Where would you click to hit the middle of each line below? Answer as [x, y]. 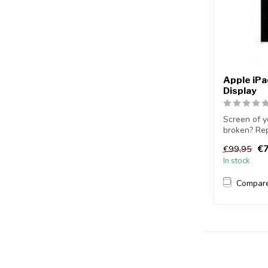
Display [240, 91]
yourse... [239, 141]
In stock [237, 161]
